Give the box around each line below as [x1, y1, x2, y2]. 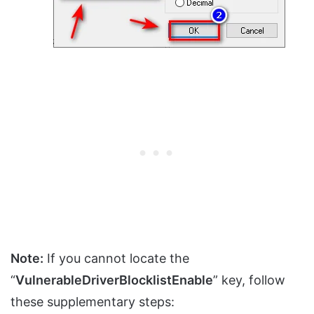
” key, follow [213, 273, 285, 288]
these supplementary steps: [11, 294, 175, 310]
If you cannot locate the [43, 251, 189, 266]
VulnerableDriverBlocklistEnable [15, 273, 213, 288]
